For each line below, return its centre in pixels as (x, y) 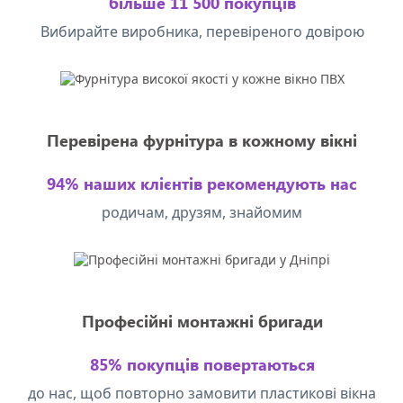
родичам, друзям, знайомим (202, 212)
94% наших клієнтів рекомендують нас (202, 184)
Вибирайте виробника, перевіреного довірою (202, 31)
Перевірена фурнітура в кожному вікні (202, 140)
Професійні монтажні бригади (202, 321)
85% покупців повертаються (202, 364)
